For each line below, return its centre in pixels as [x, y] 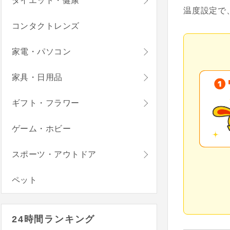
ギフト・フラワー [46, 103]
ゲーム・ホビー [42, 129]
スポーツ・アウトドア [54, 155]
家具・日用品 [37, 78]
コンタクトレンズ [46, 26]
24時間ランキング [54, 219]
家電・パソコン [42, 52]
